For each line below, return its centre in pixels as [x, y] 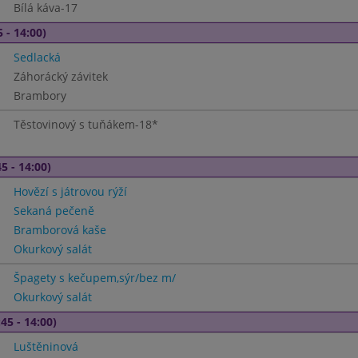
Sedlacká [37, 57]
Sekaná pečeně [54, 211]
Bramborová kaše [60, 230]
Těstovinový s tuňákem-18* [86, 124]
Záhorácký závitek [60, 76]
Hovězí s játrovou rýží [70, 191]
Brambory [40, 95]
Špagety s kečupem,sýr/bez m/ [94, 278]
